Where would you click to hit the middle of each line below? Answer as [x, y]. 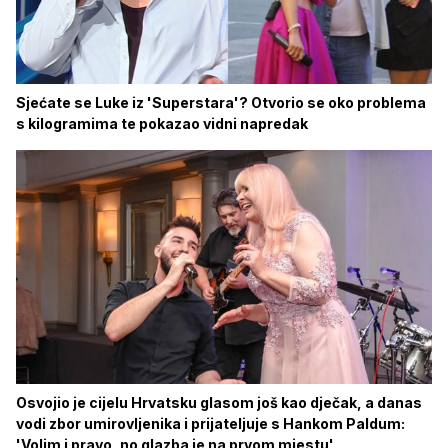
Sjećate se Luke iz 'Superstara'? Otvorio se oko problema [221, 102]
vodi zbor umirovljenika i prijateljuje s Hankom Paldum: [210, 423]
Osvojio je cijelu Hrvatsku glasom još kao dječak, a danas [219, 402]
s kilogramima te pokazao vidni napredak [162, 123]
